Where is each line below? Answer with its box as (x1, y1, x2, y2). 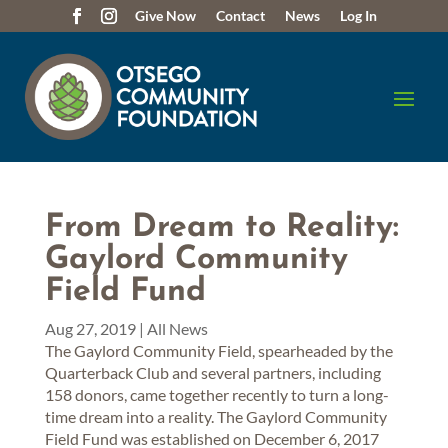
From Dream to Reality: (44, 211, 399, 244)
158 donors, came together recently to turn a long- (44, 384, 389, 404)
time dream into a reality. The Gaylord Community (44, 406, 387, 426)
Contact (216, 7, 265, 24)
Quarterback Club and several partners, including (44, 362, 381, 382)
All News (146, 318, 208, 338)
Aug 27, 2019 (44, 318, 136, 338)
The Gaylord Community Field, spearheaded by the (44, 340, 393, 360)
